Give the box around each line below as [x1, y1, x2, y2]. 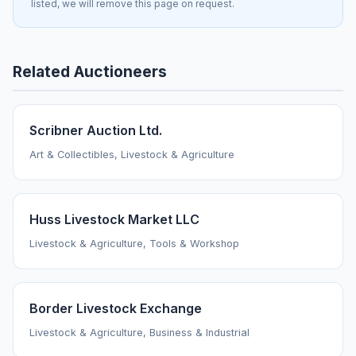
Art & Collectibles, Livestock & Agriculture [29, 149, 234, 161]
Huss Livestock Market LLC [29, 211, 199, 228]
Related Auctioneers [13, 62, 167, 82]
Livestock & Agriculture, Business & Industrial [29, 327, 250, 339]
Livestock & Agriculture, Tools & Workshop [29, 238, 239, 250]
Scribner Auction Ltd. [29, 122, 162, 139]
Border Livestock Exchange [29, 300, 202, 317]
